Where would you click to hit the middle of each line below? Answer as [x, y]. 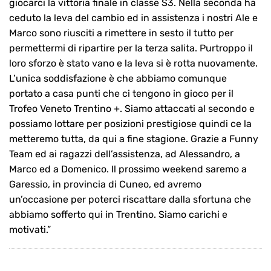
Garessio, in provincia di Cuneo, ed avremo [105, 184]
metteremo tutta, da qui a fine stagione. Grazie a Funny [134, 139]
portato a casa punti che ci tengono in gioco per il [121, 94]
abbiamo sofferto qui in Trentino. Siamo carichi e [118, 215]
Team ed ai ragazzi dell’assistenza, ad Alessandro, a [125, 154]
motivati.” [30, 230]
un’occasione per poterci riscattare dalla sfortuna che [130, 200]
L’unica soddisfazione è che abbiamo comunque [118, 79]
